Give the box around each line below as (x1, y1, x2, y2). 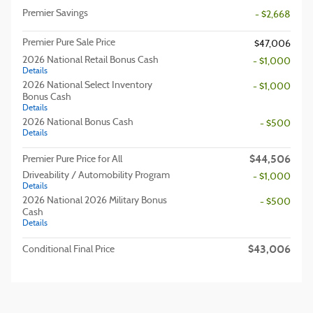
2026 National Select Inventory (22, 80, 152, 91)
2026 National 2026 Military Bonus (22, 196, 167, 206)
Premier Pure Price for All (22, 154, 122, 165)
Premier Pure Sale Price (22, 38, 115, 48)
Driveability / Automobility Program (22, 170, 170, 181)
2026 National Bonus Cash (22, 117, 133, 128)
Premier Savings (22, 8, 88, 19)
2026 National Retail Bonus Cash (22, 55, 159, 66)
